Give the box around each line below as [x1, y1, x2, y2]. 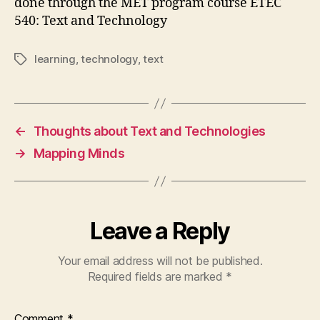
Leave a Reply [90, 217, 230, 245]
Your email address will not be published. [57, 254, 263, 268]
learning [34, 52, 76, 66]
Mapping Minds [33, 146, 125, 161]
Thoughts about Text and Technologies [33, 124, 266, 139]
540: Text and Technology [14, 13, 167, 29]
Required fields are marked [87, 269, 226, 284]
